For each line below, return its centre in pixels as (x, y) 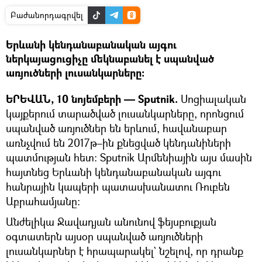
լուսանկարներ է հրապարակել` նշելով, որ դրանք (125, 251)
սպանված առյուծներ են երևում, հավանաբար (116, 128)
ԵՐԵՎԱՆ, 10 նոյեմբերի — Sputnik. (92, 99)
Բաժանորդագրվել (47, 15)
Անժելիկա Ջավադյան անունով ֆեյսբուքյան (111, 221)
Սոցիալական (212, 99)
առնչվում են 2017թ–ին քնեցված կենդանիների (118, 142)
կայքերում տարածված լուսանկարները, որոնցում (125, 113)
